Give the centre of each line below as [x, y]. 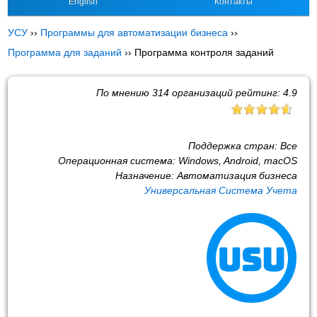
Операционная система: [118, 160]
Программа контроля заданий [204, 52]
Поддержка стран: [234, 145]
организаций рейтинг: [226, 92]
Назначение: [146, 175]
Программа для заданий [65, 52]
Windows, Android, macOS [237, 160]
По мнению [124, 92]
